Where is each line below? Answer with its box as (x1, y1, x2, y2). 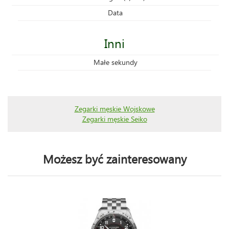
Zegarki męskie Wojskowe (74, 103, 155, 113)
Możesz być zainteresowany (42, 150, 187, 167)
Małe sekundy (93, 57, 138, 67)
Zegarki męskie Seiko (82, 113, 147, 124)
